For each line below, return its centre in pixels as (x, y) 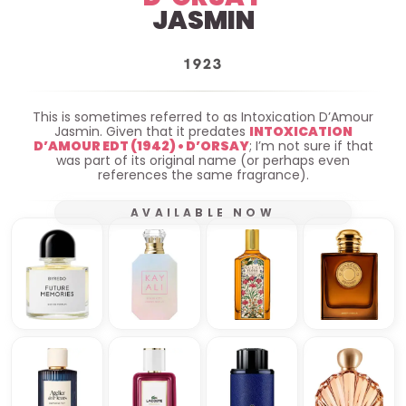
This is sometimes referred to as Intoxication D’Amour (203, 116)
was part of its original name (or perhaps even (203, 160)
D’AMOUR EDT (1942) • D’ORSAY (141, 145)
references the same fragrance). (203, 174)
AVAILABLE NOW (203, 212)
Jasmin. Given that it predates (151, 131)
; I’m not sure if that (311, 145)
